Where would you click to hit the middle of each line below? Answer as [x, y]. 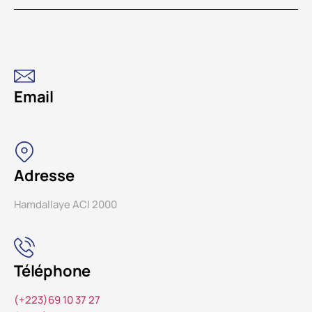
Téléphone [53, 271]
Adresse [44, 175]
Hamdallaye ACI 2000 [65, 204]
